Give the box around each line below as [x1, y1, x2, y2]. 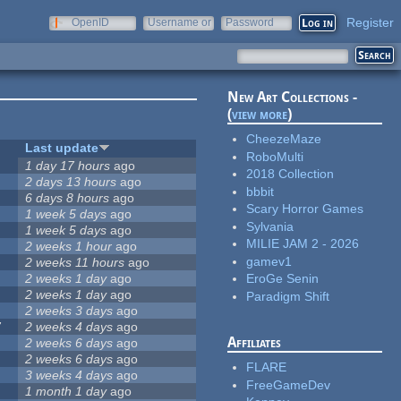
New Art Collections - [227, 89, 358, 107]
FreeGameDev [246, 377, 331, 392]
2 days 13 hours [25, 175, 117, 190]
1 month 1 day [25, 384, 107, 399]
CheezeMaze [246, 132, 322, 147]
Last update [25, 141, 99, 156]
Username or [148, 16, 211, 29]
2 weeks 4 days [25, 320, 114, 335]
